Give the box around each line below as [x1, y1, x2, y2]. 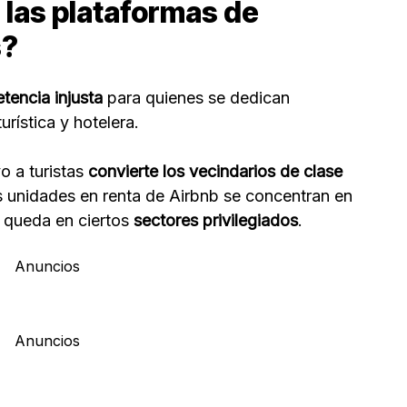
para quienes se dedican [103, 88, 290, 108]
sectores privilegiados [134, 211, 298, 231]
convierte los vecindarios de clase [84, 162, 342, 182]
